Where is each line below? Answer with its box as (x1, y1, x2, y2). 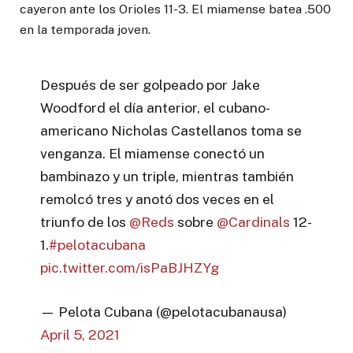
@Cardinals (217, 214, 291, 231)
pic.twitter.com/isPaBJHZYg (40, 259, 220, 277)
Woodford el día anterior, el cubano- (40, 99, 271, 117)
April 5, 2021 (40, 326, 121, 344)
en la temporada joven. (20, 22, 150, 38)
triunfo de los (40, 214, 130, 231)
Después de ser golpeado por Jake (40, 76, 261, 94)
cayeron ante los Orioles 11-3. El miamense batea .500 (20, 2, 331, 17)
